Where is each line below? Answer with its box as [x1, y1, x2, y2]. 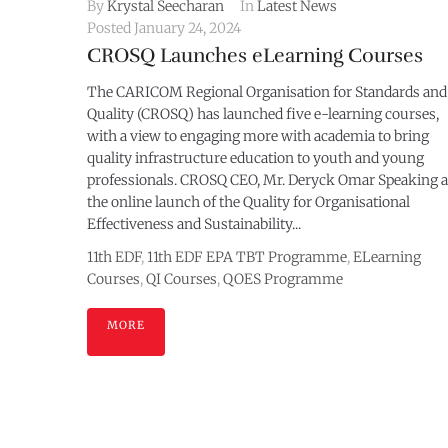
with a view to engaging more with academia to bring [87, 127, 429, 146]
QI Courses [146, 270, 217, 289]
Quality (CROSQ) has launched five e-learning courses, [87, 105, 439, 124]
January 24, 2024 [134, 19, 241, 38]
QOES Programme [223, 270, 343, 289]
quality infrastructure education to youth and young [87, 149, 424, 168]
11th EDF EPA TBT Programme [147, 248, 347, 267]
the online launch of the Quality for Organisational [87, 193, 410, 212]
